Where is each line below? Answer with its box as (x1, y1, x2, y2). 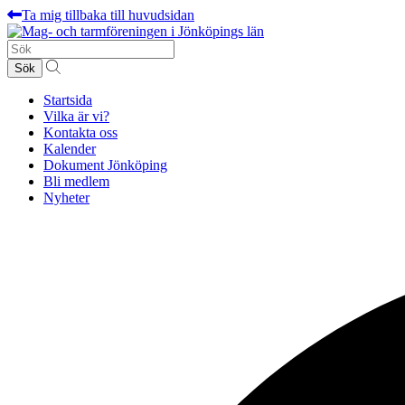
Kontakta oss (43, 125, 118, 140)
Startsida (43, 92, 92, 108)
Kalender (43, 141, 96, 156)
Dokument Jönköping (43, 157, 167, 173)
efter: (6, 55, 35, 71)
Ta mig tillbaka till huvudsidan (22, 7, 194, 23)
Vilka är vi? (43, 108, 109, 124)
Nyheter (43, 190, 89, 205)
